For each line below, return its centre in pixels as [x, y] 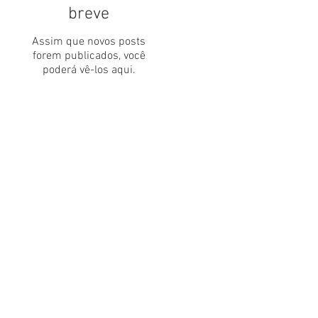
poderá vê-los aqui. [89, 70]
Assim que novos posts [89, 42]
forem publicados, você [89, 56]
